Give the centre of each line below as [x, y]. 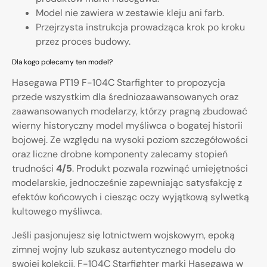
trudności [34, 168]
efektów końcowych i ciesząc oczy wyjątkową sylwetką [131, 197]
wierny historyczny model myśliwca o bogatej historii [127, 125]
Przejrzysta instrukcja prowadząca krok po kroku [140, 27]
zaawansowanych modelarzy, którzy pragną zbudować [130, 111]
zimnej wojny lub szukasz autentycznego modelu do [124, 249]
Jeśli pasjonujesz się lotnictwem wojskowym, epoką [123, 235]
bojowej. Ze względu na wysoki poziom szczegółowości [130, 139]
